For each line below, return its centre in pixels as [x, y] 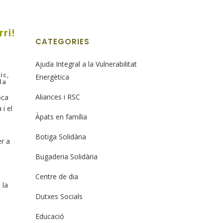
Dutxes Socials [59, 196]
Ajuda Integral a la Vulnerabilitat [86, 64]
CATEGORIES [62, 42]
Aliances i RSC [58, 97]
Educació [50, 216]
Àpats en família [61, 117]
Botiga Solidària [61, 137]
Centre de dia [57, 176]
